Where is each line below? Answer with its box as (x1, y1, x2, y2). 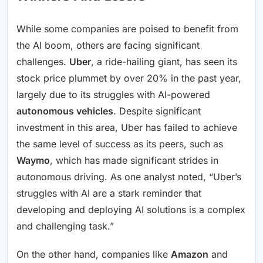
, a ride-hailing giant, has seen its (91, 55, 237, 68)
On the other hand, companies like (16, 248, 171, 260)
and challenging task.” (16, 220, 114, 232)
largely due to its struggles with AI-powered (16, 88, 210, 100)
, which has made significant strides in (50, 154, 218, 166)
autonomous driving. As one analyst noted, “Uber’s (16, 170, 241, 183)
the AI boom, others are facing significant (16, 39, 200, 51)
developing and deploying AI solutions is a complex (16, 203, 245, 215)
